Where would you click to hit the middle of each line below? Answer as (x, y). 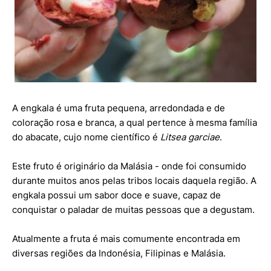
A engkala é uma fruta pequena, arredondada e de (119, 108)
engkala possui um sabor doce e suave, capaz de (116, 195)
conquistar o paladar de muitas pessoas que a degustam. (133, 209)
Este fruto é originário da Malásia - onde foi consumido (129, 166)
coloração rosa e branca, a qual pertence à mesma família (135, 122)
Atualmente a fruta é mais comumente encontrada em (126, 238)
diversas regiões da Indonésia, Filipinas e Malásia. (119, 253)
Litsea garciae (190, 137)
